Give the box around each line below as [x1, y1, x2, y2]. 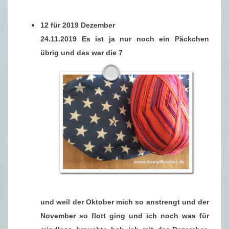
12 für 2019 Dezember [40, 21, 115, 30]
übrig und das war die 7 [40, 49, 123, 57]
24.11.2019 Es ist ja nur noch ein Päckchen [40, 35, 209, 43]
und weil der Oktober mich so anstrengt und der [40, 197, 209, 206]
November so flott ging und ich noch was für [40, 211, 209, 220]
